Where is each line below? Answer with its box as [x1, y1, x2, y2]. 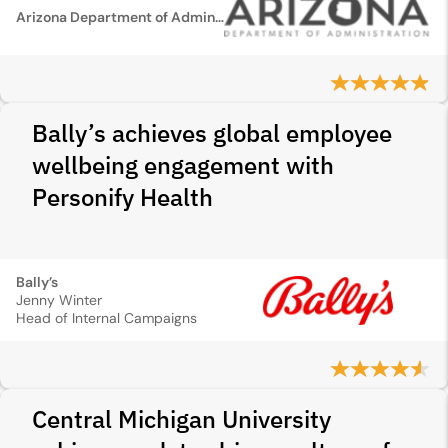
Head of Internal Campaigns [16, 309, 197, 327]
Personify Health [32, 181, 213, 213]
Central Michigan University [32, 403, 331, 435]
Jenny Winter [16, 291, 102, 309]
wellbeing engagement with [32, 149, 334, 181]
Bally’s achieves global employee [32, 117, 392, 149]
